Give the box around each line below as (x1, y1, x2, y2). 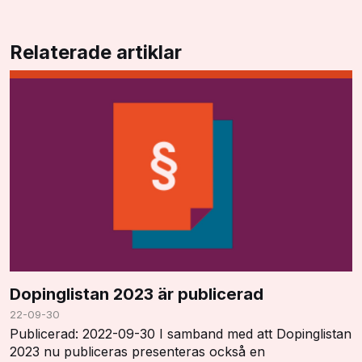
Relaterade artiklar (10, 40, 182, 65)
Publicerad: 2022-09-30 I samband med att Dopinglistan (10, 325, 351, 342)
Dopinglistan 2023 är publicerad (10, 283, 263, 304)
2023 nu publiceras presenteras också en (10, 343, 265, 360)
